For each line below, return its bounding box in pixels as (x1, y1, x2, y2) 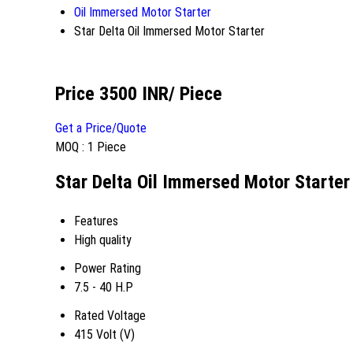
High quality (74, 232, 132, 247)
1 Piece (87, 139, 126, 154)
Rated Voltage (74, 307, 146, 323)
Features (74, 213, 118, 229)
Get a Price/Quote (55, 120, 147, 136)
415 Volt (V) (74, 326, 135, 342)
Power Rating (74, 260, 141, 276)
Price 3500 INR (55, 82, 169, 105)
